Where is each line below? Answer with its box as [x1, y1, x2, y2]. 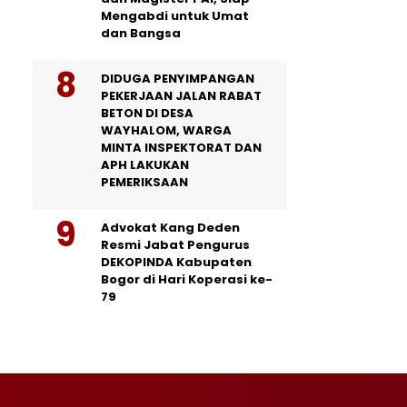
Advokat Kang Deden [101, 218, 240, 236]
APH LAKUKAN [101, 155, 189, 174]
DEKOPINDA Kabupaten [101, 253, 252, 271]
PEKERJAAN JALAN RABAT [101, 86, 262, 104]
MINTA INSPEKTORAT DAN [101, 138, 262, 156]
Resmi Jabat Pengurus [101, 235, 250, 253]
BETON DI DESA [101, 104, 194, 122]
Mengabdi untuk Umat [101, 6, 249, 25]
